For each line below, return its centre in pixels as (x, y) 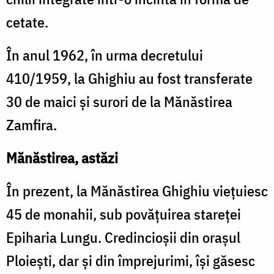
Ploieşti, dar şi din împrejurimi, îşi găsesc (131, 260)
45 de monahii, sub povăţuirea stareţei (124, 214)
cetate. (27, 22)
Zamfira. (31, 124)
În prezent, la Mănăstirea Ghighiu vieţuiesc (137, 191)
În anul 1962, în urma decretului (105, 55)
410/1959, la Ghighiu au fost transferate (129, 78)
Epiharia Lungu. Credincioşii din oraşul (123, 237)
